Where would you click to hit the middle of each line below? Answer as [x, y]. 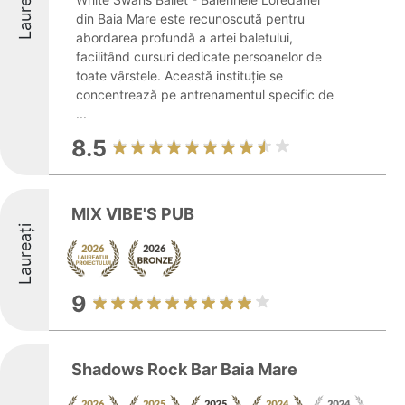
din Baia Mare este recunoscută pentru [190, 19]
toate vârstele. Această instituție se [179, 75]
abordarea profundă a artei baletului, [184, 38]
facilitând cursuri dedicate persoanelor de [199, 57]
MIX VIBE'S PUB [133, 214]
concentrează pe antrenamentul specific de [205, 94]
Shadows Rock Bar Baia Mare [184, 369]
